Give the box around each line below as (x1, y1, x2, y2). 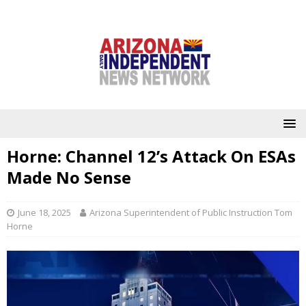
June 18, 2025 (18, 206, 71, 219)
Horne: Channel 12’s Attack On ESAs (7, 145, 296, 167)
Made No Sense (7, 166, 131, 189)
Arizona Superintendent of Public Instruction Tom (89, 206, 292, 219)
